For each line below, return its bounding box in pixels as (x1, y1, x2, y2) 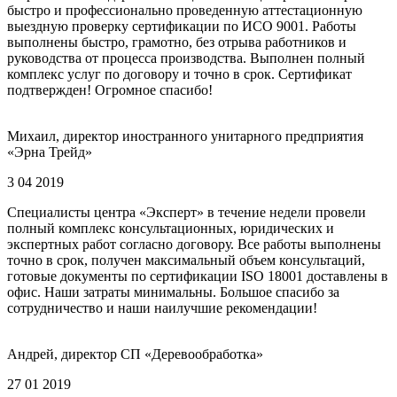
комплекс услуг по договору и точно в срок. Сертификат (7, 66, 352, 82)
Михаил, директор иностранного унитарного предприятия (7, 128, 363, 144)
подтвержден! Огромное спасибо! (7, 82, 213, 97)
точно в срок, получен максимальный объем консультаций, (7, 252, 365, 268)
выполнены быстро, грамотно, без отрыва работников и (7, 34, 346, 50)
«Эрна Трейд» (7, 144, 92, 160)
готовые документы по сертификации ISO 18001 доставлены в (7, 268, 388, 284)
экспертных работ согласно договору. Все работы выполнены (7, 236, 381, 252)
